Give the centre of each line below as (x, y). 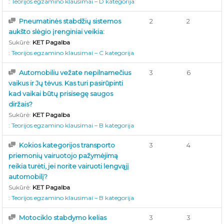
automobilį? (28, 176)
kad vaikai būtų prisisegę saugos (61, 93)
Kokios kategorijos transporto (67, 145)
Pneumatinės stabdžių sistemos (70, 21)
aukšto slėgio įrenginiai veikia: (57, 31)
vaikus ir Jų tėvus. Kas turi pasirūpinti (66, 83)
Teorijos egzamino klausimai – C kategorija (73, 53)
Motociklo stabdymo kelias (63, 217)
